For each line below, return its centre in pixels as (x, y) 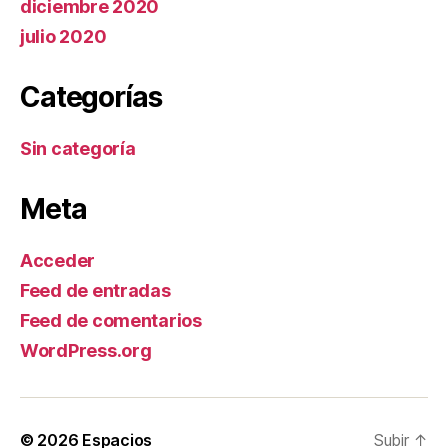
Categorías (91, 97)
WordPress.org (86, 351)
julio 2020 (63, 37)
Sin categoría (78, 149)
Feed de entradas (95, 291)
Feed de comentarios (111, 321)
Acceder (58, 261)
